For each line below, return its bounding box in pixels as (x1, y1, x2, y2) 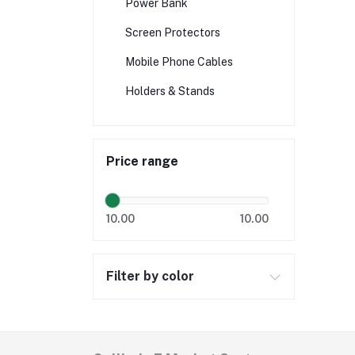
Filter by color (106, 269, 194, 284)
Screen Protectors (125, 26, 220, 39)
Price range (106, 154, 178, 169)
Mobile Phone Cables (125, 55, 233, 68)
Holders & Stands (125, 85, 215, 97)
